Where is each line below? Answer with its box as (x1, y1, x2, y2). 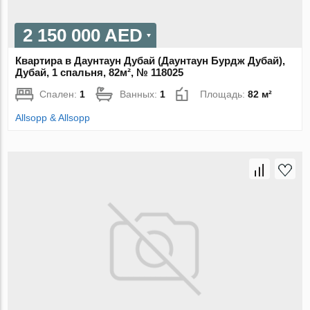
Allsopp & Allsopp (15, 112, 91, 124)
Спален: (39, 89, 80, 100)
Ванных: (120, 89, 161, 100)
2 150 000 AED (23, 25, 143, 46)
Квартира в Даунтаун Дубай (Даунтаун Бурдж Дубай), (15, 55, 286, 67)
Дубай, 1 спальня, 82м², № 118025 (15, 66, 184, 79)
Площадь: (200, 89, 248, 100)
